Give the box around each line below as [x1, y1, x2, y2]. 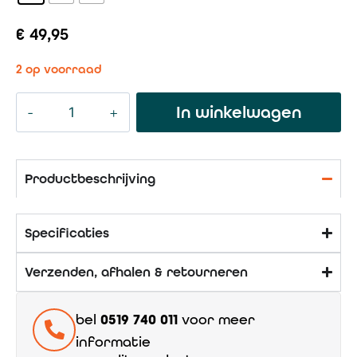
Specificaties [25, 224, 109, 241]
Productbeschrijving [25, 170, 155, 186]
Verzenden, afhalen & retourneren [25, 263, 248, 280]
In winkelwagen [175, 101, 301, 122]
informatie [76, 332, 151, 350]
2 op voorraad [16, 62, 102, 77]
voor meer [178, 310, 255, 328]
